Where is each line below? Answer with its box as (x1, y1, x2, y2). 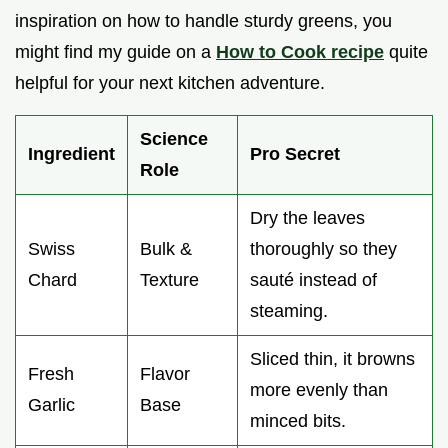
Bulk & (140, 238, 192, 259)
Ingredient (28, 143, 115, 164)
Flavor (140, 363, 190, 384)
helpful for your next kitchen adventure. (15, 72, 325, 93)
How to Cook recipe (216, 41, 384, 62)
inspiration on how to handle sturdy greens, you (15, 10, 392, 31)
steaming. (250, 300, 328, 321)
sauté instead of (250, 269, 377, 290)
